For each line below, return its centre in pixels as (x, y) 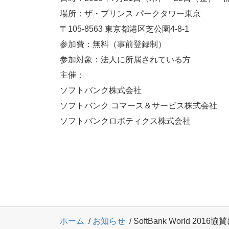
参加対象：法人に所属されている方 (125, 60)
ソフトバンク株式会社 (101, 90)
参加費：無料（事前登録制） (113, 44)
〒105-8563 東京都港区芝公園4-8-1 (124, 29)
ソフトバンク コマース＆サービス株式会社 (139, 106)
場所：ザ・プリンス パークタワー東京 (130, 14)
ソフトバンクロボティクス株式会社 (125, 121)
